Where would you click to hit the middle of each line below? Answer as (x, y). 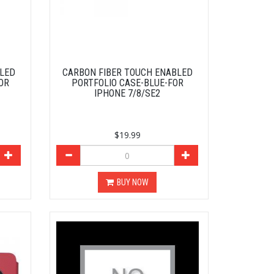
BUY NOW (133, 183)
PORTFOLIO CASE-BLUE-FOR (127, 83)
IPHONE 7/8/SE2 (128, 94)
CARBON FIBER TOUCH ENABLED (127, 73)
